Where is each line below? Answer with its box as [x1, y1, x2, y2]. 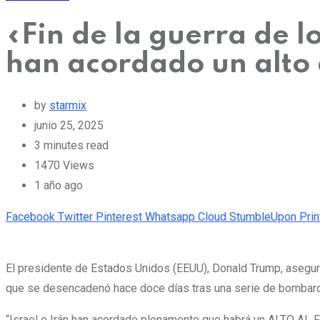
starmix [49, 98, 86, 112]
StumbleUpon [229, 209, 296, 224]
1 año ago [34, 178, 83, 192]
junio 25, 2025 [34, 118, 104, 132]
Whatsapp [145, 209, 195, 224]
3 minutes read [34, 138, 109, 152]
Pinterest [96, 209, 142, 224]
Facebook [6, 209, 55, 224]
